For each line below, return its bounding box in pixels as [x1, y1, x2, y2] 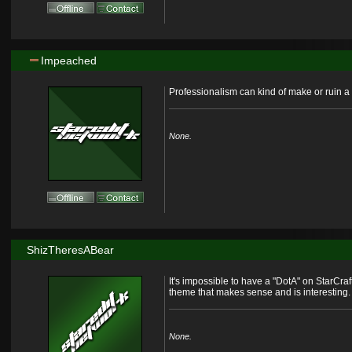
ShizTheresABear [26, 244, 114, 257]
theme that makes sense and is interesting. [168, 287, 350, 299]
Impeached [40, 54, 97, 68]
